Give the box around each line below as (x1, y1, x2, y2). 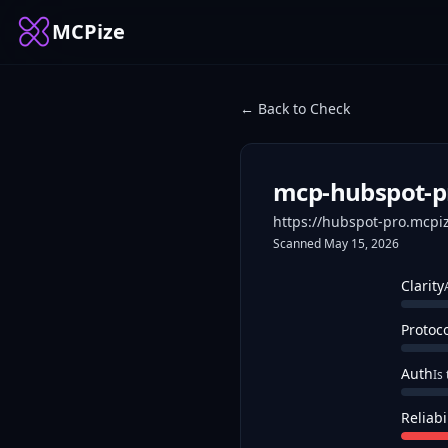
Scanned (273, 235, 321, 252)
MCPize (52, 18, 125, 45)
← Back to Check (240, 99, 350, 118)
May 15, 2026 (324, 235, 399, 252)
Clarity (401, 276, 444, 295)
